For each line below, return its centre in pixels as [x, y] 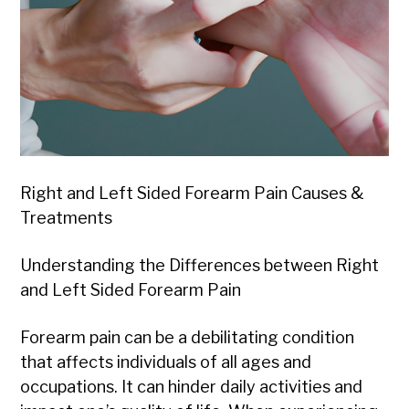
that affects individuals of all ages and [166, 362]
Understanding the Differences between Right [200, 266]
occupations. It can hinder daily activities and [192, 387]
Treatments [67, 218]
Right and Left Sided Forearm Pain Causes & [193, 194]
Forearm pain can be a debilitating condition [188, 338]
